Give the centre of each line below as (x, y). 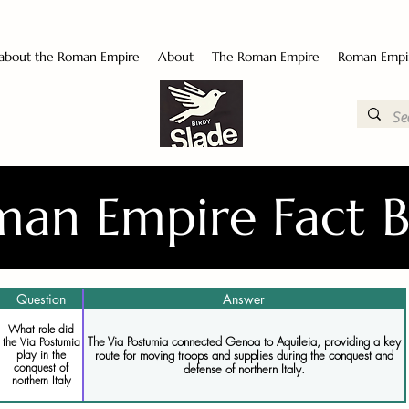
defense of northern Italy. (244, 368)
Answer (244, 299)
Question (41, 299)
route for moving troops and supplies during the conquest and (244, 355)
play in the (41, 355)
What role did (41, 329)
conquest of (41, 367)
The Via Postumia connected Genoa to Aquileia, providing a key (244, 341)
